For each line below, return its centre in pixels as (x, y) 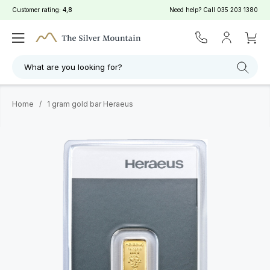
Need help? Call (193, 10)
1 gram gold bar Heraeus (90, 104)
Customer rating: (37, 10)
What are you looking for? (73, 67)
